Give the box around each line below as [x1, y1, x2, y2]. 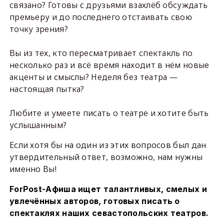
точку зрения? [9, 23, 68, 35]
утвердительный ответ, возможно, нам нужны [9, 151, 203, 163]
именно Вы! [9, 163, 59, 175]
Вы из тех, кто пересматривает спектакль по [9, 47, 193, 59]
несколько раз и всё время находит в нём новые [9, 59, 209, 71]
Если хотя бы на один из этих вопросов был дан [9, 139, 206, 151]
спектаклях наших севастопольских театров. [9, 208, 209, 218]
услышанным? [9, 119, 67, 131]
